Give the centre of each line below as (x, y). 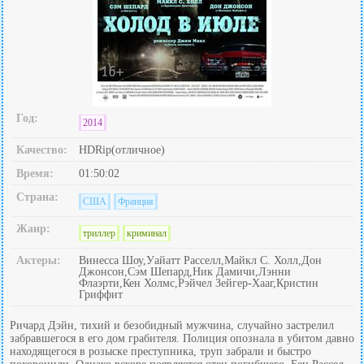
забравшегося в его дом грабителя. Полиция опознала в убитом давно (182, 338)
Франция (136, 201)
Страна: (37, 197)
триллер (99, 233)
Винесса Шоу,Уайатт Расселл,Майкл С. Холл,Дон (200, 260)
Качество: (42, 150)
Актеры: (39, 260)
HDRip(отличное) (122, 150)
